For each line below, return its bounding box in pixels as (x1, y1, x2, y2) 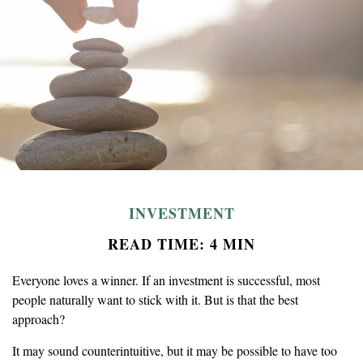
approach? (12, 310, 65, 327)
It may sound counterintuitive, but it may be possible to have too (12, 342, 337, 359)
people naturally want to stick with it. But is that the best (12, 291, 298, 308)
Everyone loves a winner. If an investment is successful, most (12, 271, 320, 288)
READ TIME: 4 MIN (108, 233, 255, 254)
